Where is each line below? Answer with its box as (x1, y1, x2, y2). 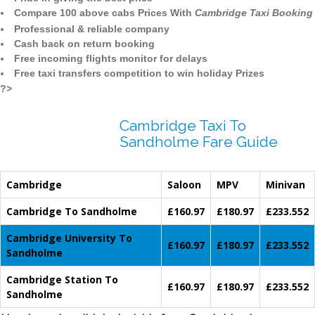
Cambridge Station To (6, 273, 118, 287)
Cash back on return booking (14, 38, 155, 50)
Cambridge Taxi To (120, 117, 246, 135)
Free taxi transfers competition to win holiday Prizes (14, 67, 264, 79)
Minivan (266, 178, 305, 192)
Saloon (167, 178, 201, 192)
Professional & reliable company (14, 23, 169, 35)
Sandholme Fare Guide (120, 133, 278, 151)
